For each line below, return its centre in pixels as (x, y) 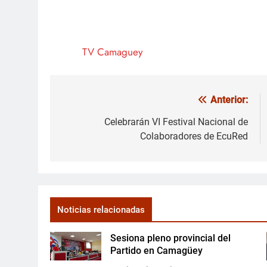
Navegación (100, 103)
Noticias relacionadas (101, 210)
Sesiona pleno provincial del (170, 238)
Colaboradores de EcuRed (194, 136)
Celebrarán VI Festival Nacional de (176, 122)
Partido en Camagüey (156, 251)
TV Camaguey (112, 52)
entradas (89, 146)
